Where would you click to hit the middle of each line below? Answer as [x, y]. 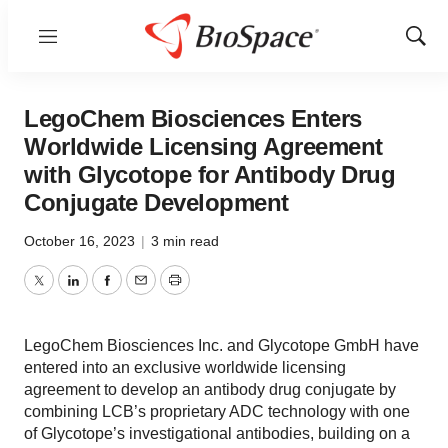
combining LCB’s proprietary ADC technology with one [217, 411]
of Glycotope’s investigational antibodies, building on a [217, 433]
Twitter [61, 292]
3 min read [185, 241]
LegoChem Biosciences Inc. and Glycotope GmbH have [221, 345]
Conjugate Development [156, 202]
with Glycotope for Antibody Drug [209, 174]
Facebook [141, 292]
